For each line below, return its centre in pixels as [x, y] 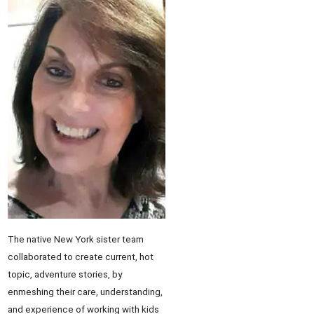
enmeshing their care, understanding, [85, 292]
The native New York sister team [76, 239]
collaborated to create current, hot [81, 257]
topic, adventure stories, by [65, 274]
